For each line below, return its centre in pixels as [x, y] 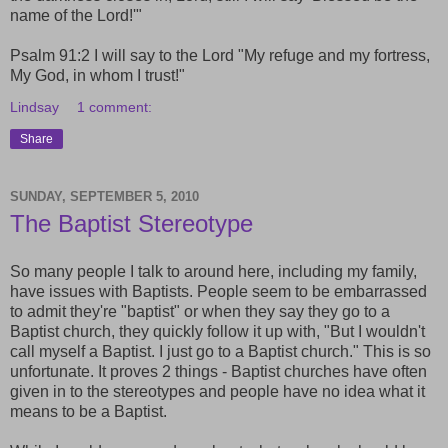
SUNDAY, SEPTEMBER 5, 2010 [104, 196]
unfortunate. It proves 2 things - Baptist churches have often [218, 371]
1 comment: [115, 107]
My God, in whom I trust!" [97, 75]
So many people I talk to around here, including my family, [213, 271]
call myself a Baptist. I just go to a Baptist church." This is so [220, 351]
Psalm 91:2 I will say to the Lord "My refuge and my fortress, [220, 55]
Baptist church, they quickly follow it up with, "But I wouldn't [217, 331]
